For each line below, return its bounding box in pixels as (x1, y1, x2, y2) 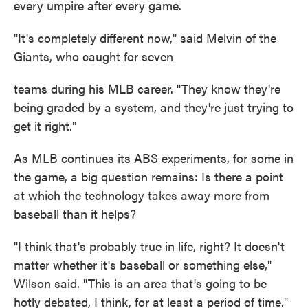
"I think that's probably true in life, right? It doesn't (14, 237, 285, 254)
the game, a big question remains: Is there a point (14, 168, 283, 185)
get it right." (14, 117, 76, 134)
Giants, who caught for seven (14, 47, 173, 65)
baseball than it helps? (14, 205, 136, 222)
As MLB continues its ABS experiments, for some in (14, 149, 294, 166)
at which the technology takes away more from (14, 186, 269, 203)
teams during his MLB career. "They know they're (14, 80, 280, 97)
